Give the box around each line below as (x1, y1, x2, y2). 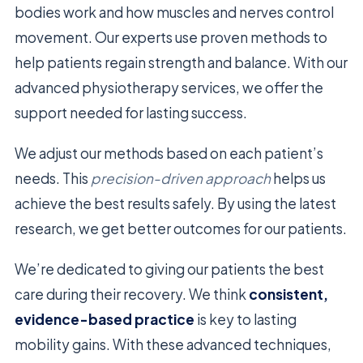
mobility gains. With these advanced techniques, (15, 335, 331, 353)
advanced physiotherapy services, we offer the (15, 78, 323, 96)
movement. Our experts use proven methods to (15, 28, 327, 46)
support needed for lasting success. (15, 103, 247, 122)
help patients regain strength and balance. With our (15, 53, 348, 71)
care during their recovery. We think (15, 284, 249, 303)
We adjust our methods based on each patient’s (15, 143, 323, 162)
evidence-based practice (15, 310, 194, 328)
